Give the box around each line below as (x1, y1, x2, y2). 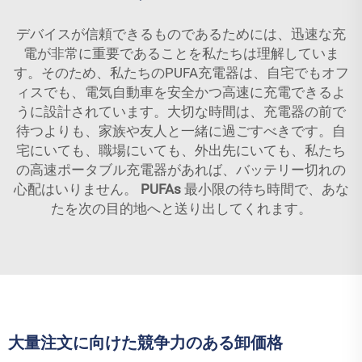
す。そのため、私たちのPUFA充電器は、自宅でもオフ (13, 65, 349, 81)
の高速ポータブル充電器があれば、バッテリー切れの (16, 162, 346, 178)
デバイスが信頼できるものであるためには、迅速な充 (16, 26, 346, 42)
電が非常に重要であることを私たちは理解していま (23, 45, 339, 61)
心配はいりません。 (13, 181, 141, 197)
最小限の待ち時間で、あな (183, 181, 349, 197)
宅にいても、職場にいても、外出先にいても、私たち (16, 142, 346, 158)
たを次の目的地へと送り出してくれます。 (50, 200, 312, 217)
